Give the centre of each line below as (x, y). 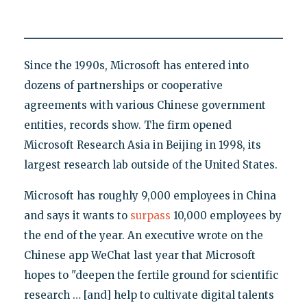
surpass (150, 216)
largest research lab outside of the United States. (150, 165)
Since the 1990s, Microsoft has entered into (136, 66)
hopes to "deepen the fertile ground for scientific (151, 275)
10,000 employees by (226, 216)
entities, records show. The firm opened (127, 125)
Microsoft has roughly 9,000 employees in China (150, 196)
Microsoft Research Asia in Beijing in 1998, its (142, 145)
